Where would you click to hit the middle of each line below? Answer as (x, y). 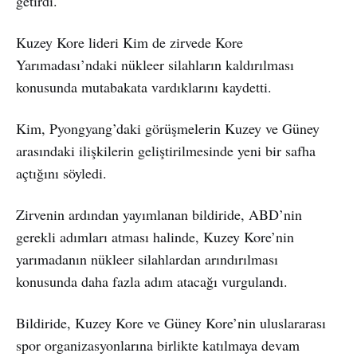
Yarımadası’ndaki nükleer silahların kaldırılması (155, 64)
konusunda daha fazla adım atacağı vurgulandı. (152, 281)
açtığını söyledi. (61, 173)
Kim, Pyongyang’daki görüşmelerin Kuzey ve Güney (168, 128)
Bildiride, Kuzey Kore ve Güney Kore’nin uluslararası (171, 322)
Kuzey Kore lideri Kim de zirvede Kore (129, 42)
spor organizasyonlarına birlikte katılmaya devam (158, 345)
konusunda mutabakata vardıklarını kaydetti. (144, 86)
